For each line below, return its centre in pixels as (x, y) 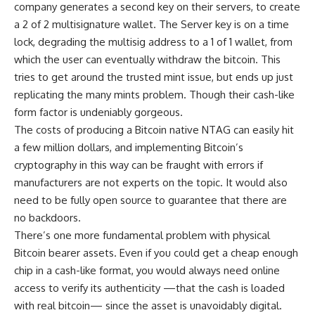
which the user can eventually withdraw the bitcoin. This (147, 60)
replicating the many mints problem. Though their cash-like (154, 95)
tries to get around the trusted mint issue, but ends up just (154, 77)
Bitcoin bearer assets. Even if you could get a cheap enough (156, 253)
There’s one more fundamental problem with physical (142, 236)
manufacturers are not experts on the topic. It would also (151, 183)
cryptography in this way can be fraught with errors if (139, 165)
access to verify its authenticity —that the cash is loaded (149, 288)
